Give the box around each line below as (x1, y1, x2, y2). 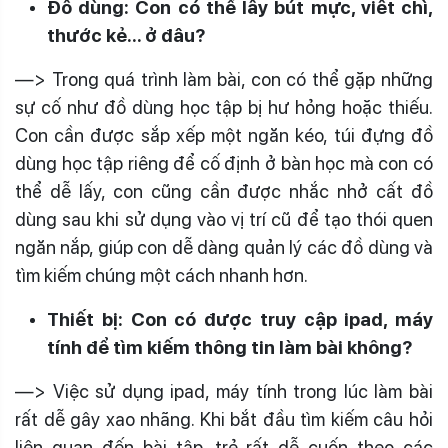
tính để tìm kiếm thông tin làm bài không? (47, 336, 412, 359)
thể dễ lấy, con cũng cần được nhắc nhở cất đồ (15, 180, 433, 203)
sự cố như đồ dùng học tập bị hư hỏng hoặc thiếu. (15, 96, 433, 119)
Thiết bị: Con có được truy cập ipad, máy (47, 308, 433, 331)
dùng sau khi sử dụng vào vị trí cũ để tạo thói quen (15, 208, 433, 231)
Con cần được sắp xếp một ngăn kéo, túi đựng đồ (15, 124, 433, 147)
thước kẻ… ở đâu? (47, 24, 205, 47)
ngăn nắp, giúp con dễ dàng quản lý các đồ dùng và (15, 236, 433, 259)
